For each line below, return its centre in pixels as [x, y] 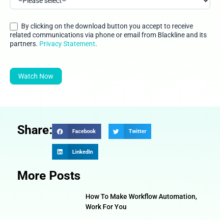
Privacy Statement [67, 43]
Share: [35, 130]
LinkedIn [83, 152]
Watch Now [36, 76]
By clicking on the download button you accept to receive [37, 26]
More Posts [49, 175]
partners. [24, 43]
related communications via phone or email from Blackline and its [53, 35]
